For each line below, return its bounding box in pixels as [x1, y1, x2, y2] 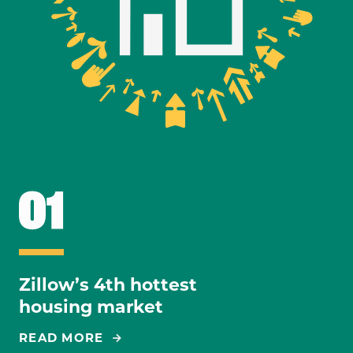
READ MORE [19, 329, 104, 345]
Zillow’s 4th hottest [19, 273, 197, 295]
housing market [19, 295, 163, 318]
